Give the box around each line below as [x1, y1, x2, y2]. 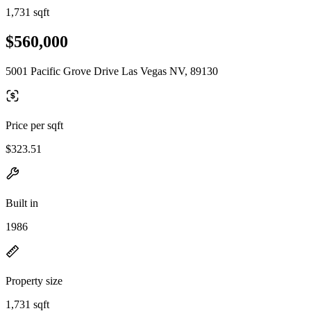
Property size [6, 274, 62, 287]
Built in [6, 196, 38, 209]
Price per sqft [6, 119, 63, 131]
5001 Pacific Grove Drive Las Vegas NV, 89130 [6, 65, 218, 77]
